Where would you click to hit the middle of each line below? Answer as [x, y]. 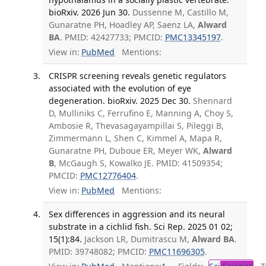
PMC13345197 [193, 37]
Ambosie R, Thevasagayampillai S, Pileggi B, [136, 126]
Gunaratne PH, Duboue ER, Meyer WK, [126, 151]
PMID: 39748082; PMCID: [99, 251]
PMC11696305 [177, 251]
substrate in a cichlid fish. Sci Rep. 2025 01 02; [140, 226]
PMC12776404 [108, 176]
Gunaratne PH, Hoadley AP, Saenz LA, [123, 25]
